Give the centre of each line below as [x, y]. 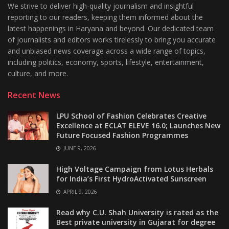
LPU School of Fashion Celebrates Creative [131, 116]
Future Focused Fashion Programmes [122, 135]
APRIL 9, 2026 [79, 191]
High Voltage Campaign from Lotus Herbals [135, 169]
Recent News [34, 95]
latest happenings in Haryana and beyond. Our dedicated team [111, 28]
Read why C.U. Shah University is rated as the [137, 212]
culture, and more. [38, 73]
